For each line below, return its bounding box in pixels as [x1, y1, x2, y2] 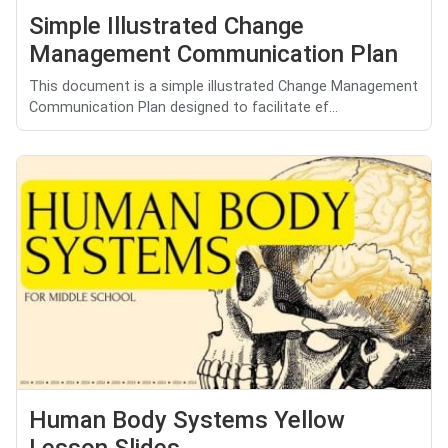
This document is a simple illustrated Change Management [29, 78, 418, 96]
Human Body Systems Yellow [29, 406, 345, 435]
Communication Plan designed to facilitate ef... [29, 99, 338, 117]
